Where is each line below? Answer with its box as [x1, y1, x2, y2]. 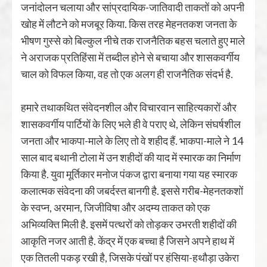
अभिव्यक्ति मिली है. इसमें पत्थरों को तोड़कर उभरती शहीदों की [21, 218, 237, 231]
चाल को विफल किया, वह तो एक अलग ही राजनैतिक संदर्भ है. [21, 67, 235, 80]
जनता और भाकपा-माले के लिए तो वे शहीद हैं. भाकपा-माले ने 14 [21, 134, 243, 147]
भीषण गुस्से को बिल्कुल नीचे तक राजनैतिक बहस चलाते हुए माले [21, 34, 245, 47]
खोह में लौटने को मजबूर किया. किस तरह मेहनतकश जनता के [21, 17, 237, 30]
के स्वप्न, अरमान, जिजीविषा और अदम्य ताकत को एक [21, 201, 210, 214]
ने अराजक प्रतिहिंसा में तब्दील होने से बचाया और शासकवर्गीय [21, 51, 240, 64]
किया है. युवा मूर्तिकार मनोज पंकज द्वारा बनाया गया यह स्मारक [21, 167, 237, 181]
